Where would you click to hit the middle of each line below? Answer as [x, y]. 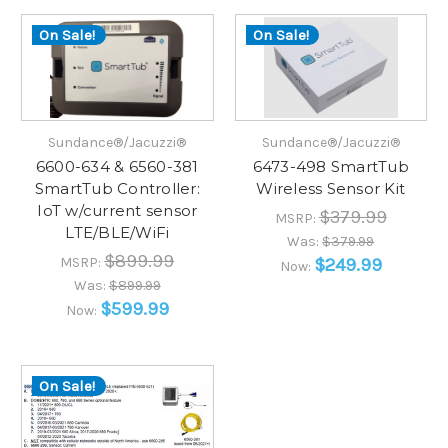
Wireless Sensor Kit [331, 189]
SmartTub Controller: [117, 189]
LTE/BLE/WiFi [117, 233]
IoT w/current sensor [117, 211]
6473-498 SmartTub [330, 167]
